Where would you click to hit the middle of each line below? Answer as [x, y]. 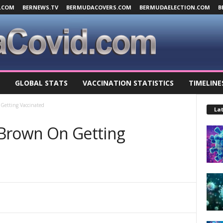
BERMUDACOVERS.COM [99, 7]
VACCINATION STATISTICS [128, 83]
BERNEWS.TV [40, 7]
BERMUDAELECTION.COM [174, 7]
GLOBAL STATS [41, 83]
